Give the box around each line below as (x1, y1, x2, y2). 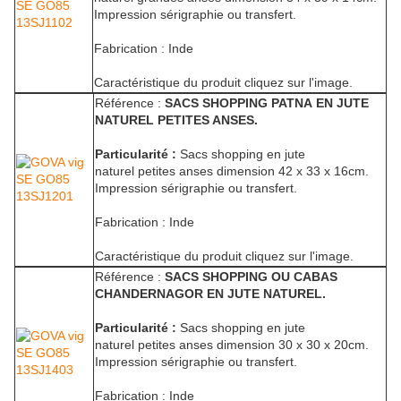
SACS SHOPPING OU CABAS (165, 269, 337, 285)
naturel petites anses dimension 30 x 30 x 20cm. (95, 337, 369, 353)
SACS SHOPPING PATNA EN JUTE (165, 96, 369, 111)
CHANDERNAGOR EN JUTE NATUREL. (95, 286, 326, 302)
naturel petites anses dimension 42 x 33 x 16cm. (95, 164, 369, 179)
